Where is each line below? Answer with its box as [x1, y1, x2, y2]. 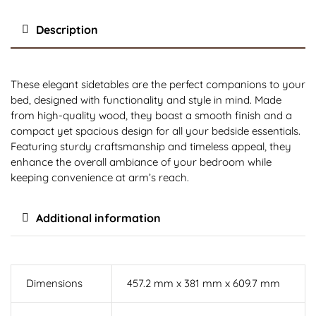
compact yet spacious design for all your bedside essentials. [11, 124, 300, 138]
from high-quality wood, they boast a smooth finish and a [11, 109, 292, 122]
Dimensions [26, 276, 83, 290]
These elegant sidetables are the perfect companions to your [11, 78, 305, 91]
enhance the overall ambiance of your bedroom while [11, 155, 272, 169]
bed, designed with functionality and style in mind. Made [11, 93, 281, 107]
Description [36, 23, 98, 37]
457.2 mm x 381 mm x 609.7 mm [127, 276, 281, 290]
